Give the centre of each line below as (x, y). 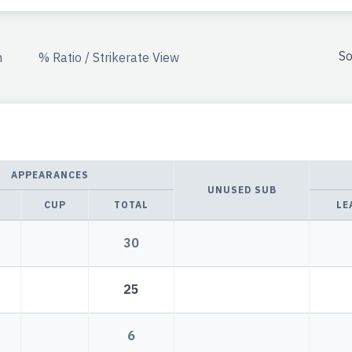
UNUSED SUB (242, 190)
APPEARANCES (49, 175)
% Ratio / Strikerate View (109, 57)
